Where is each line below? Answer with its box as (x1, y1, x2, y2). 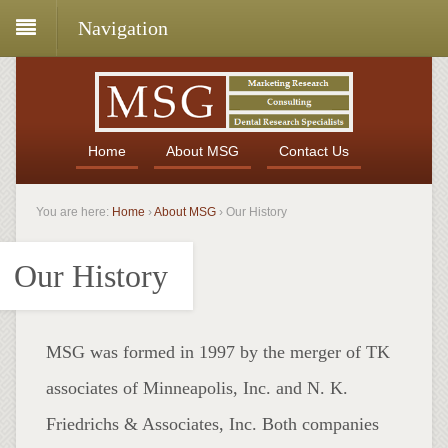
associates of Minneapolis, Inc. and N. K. (46, 377, 348, 398)
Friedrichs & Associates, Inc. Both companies (46, 413, 379, 434)
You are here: (36, 204, 109, 219)
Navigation (78, 17, 168, 39)
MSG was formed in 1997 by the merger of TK (46, 341, 390, 362)
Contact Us (278, 142, 349, 159)
